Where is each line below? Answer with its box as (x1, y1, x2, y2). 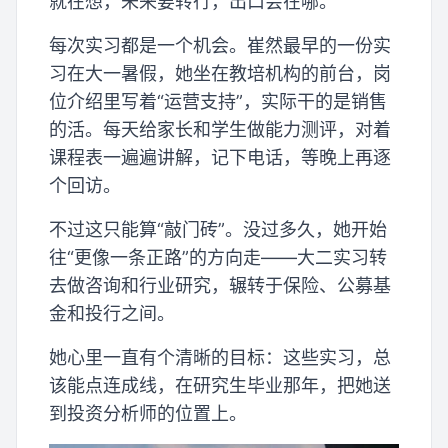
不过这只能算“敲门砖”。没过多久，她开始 (49, 219, 387, 240)
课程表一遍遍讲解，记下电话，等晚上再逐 (49, 147, 391, 168)
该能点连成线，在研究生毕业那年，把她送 (49, 375, 391, 396)
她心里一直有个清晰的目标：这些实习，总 (49, 347, 391, 368)
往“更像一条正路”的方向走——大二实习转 (49, 247, 387, 268)
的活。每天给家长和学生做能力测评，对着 (49, 119, 391, 140)
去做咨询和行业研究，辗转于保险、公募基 (49, 275, 391, 296)
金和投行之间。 (49, 303, 175, 324)
